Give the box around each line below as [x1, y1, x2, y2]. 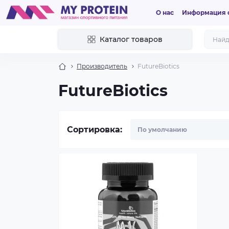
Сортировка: [67, 124, 122, 134]
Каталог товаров [100, 35, 163, 44]
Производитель [77, 62, 127, 70]
